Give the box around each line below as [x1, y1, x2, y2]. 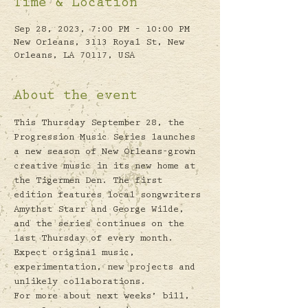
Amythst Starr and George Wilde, [14, 206, 190, 215]
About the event [14, 90, 137, 104]
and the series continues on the [14, 220, 190, 230]
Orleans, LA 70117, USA [14, 52, 135, 61]
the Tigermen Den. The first [14, 177, 168, 186]
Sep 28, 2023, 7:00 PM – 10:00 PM [14, 25, 190, 35]
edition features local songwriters [14, 191, 206, 201]
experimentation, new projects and [14, 263, 201, 273]
